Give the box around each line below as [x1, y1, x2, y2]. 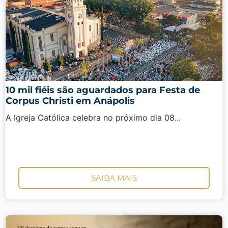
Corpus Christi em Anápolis [6, 95, 135, 107]
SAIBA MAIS [91, 173, 137, 183]
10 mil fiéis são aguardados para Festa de [6, 84, 200, 96]
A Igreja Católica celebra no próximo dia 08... [6, 112, 181, 123]
